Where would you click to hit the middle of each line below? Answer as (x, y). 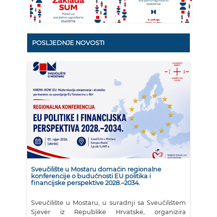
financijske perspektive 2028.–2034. (86, 183)
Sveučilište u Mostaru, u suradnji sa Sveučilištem (108, 202)
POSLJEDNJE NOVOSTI (69, 43)
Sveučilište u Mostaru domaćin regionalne (96, 169)
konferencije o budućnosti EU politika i (91, 176)
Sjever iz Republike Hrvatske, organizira (108, 212)
